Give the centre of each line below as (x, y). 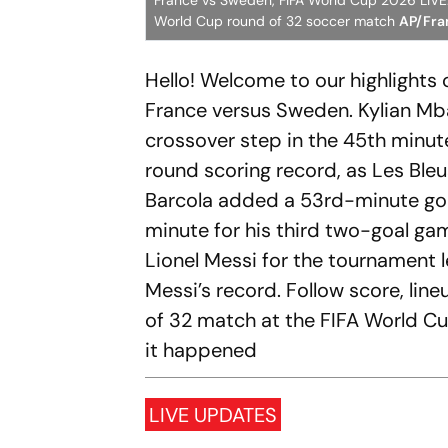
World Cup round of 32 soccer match (277, 21)
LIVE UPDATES (213, 414)
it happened (201, 350)
